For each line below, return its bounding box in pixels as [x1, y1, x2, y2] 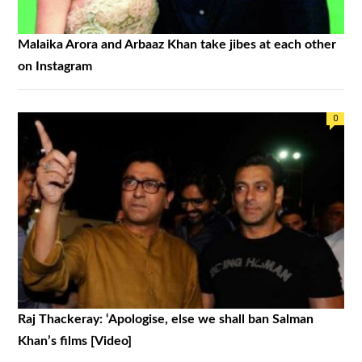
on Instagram [18, 60, 92, 74]
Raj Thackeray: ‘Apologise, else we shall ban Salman [18, 312, 314, 326]
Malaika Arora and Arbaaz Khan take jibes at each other [18, 38, 336, 52]
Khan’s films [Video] [18, 334, 132, 347]
